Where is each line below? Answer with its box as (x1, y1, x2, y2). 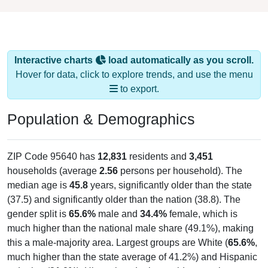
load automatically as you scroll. (106, 54, 254, 65)
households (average (7, 165, 99, 176)
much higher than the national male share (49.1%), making (7, 223, 254, 233)
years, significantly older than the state (88, 179, 252, 190)
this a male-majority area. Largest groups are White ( (7, 237, 228, 248)
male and (96, 208, 140, 219)
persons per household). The (118, 165, 242, 176)
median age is (7, 179, 69, 190)
